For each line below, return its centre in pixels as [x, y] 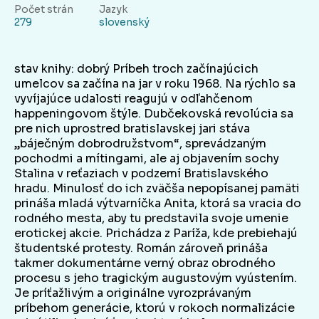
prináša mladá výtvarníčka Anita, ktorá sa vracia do [158, 204]
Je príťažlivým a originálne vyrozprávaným [133, 293]
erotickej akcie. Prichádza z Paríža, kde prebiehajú [156, 234]
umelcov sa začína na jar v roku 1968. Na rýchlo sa [155, 84]
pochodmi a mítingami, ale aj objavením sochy [147, 159]
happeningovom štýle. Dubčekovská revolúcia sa [154, 114]
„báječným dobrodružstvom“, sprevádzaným [140, 144]
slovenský [124, 22]
